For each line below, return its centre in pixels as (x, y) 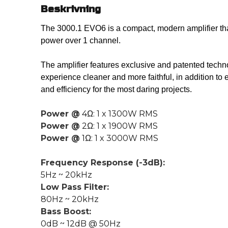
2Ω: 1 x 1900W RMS (119, 126)
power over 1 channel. (81, 41)
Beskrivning (71, 9)
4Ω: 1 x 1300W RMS (119, 114)
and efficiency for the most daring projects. (116, 90)
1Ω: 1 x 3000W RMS (119, 138)
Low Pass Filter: (75, 187)
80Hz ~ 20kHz (70, 199)
